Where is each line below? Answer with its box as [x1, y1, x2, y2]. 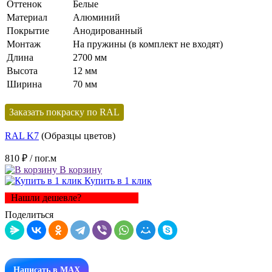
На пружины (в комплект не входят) [73, 38, 223, 49]
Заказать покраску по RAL [9, 106, 120, 117]
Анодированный [73, 25, 143, 36]
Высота [7, 65, 38, 76]
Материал [7, 12, 47, 22]
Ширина [7, 78, 42, 89]
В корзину [57, 164, 102, 175]
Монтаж [7, 38, 41, 49]
